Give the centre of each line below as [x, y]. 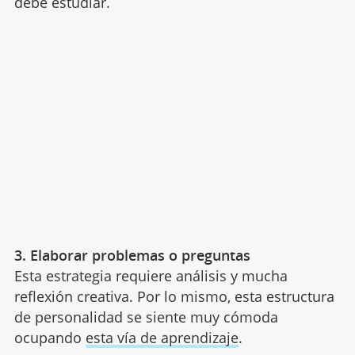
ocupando [50, 337]
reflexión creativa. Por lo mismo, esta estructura [174, 296]
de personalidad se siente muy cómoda [146, 317]
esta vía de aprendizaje [162, 337]
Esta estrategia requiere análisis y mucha [151, 275]
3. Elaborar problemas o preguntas [132, 255]
